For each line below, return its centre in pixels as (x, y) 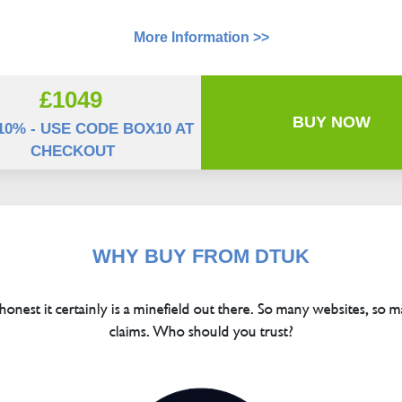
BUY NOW (331, 122)
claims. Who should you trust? (201, 332)
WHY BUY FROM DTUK (201, 257)
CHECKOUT (73, 152)
